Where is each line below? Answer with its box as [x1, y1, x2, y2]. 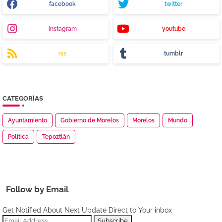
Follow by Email [6, 184, 68, 194]
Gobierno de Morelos [60, 116, 119, 124]
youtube [162, 25, 185, 32]
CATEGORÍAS [2, 94, 43, 102]
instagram [48, 25, 77, 32]
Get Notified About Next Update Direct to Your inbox [2, 206, 172, 214]
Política [8, 133, 29, 140]
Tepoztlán [42, 133, 70, 140]
